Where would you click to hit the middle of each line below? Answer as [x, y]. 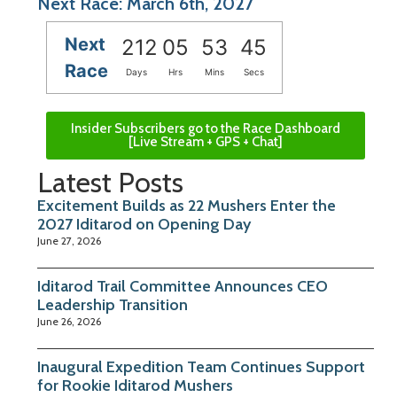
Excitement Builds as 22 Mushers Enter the [187, 206]
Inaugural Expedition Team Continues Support [201, 367]
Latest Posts [110, 183]
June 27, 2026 [69, 241]
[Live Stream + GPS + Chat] [206, 142]
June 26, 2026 [69, 322]
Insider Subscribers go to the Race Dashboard [206, 129]
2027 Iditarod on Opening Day [144, 225]
